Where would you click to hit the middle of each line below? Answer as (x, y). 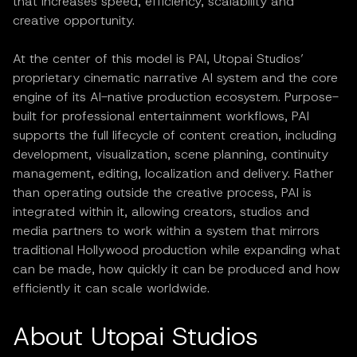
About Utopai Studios (135, 336)
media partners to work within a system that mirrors (166, 230)
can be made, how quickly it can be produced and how (177, 269)
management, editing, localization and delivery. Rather (173, 173)
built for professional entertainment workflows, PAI (161, 116)
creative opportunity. (74, 20)
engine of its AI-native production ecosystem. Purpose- (176, 96)
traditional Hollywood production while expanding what (177, 249)
